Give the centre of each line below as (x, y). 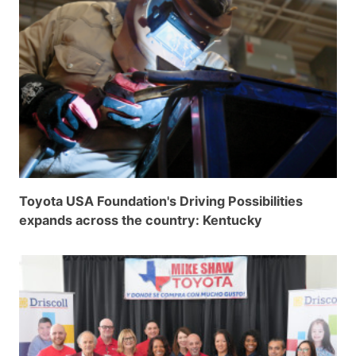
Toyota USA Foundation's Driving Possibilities (161, 201)
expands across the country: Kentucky (141, 220)
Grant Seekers (71, 16)
